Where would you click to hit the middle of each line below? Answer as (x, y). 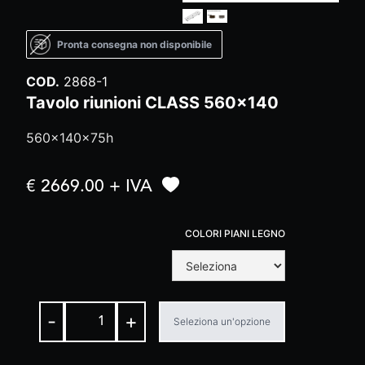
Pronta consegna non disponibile (134, 44)
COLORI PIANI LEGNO (235, 234)
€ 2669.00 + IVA (89, 187)
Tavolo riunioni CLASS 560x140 (152, 103)
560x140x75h (70, 138)
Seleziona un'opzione (222, 322)
